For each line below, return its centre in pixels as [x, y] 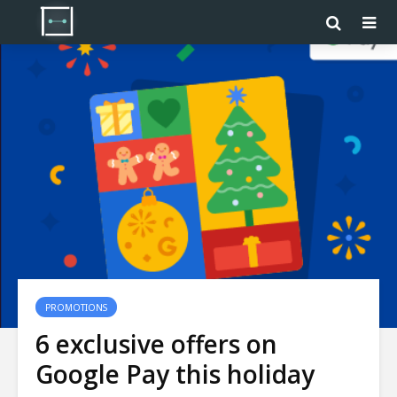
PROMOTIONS [76, 307]
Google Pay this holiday [175, 374]
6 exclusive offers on [156, 344]
